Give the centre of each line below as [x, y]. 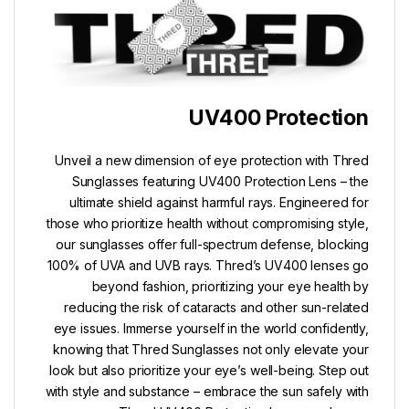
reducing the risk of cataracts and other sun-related [216, 307]
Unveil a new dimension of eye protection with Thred [212, 160]
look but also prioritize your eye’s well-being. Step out [209, 370]
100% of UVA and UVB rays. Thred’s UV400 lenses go [208, 265]
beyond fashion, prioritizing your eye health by [230, 286]
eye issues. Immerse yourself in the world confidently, [211, 328]
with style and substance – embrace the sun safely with [207, 391]
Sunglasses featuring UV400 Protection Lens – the [220, 181]
